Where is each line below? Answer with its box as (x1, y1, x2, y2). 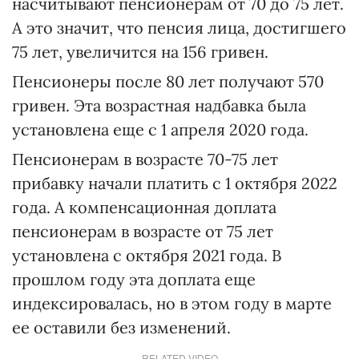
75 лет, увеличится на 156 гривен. (12, 42, 268, 63)
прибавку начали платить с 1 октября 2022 (12, 173, 337, 194)
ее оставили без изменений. (12, 317, 231, 338)
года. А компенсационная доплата (12, 197, 276, 218)
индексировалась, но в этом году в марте (12, 293, 332, 314)
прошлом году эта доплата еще (12, 269, 256, 290)
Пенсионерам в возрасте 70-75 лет (12, 149, 278, 170)
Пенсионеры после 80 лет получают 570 (12, 71, 324, 92)
